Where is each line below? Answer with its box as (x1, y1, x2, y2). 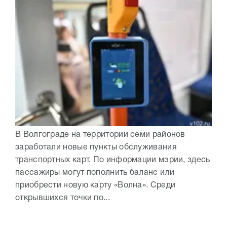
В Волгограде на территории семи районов (15, 131, 185, 138)
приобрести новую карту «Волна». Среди (15, 181, 176, 189)
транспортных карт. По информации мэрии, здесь (15, 156, 210, 164)
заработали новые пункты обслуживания (15, 143, 177, 151)
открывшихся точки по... (15, 194, 110, 202)
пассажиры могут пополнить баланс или (15, 169, 174, 176)
